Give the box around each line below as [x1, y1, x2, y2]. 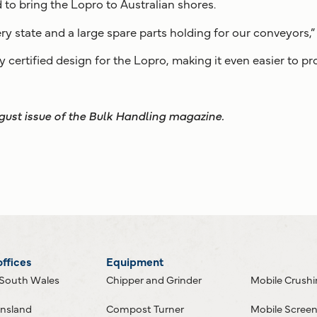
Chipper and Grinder [105, 271, 202, 287]
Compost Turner [105, 300, 184, 316]
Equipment [105, 253, 163, 269]
